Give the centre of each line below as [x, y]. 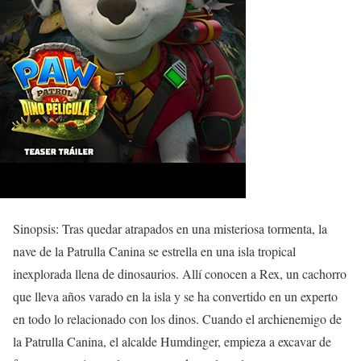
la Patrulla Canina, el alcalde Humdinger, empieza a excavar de [172, 341]
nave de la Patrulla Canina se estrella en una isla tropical [154, 251]
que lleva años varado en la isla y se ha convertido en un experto [175, 296]
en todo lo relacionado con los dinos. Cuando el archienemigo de [177, 319]
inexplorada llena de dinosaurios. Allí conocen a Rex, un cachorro [180, 274]
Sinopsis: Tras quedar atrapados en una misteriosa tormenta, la [170, 228]
